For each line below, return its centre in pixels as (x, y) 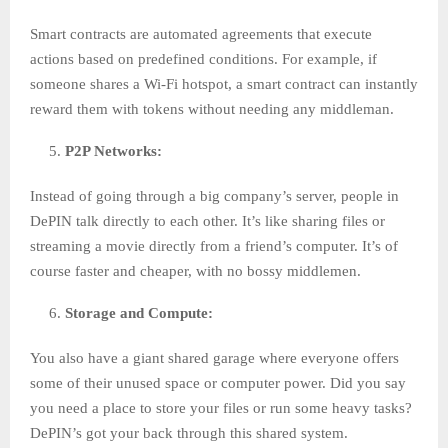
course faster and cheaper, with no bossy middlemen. (195, 271)
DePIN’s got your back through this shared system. (189, 433)
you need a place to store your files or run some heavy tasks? (221, 408)
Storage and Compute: (141, 313)
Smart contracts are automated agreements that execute (201, 34)
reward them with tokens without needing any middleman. (212, 109)
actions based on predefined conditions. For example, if (203, 59)
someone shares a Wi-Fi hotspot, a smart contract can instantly (224, 84)
